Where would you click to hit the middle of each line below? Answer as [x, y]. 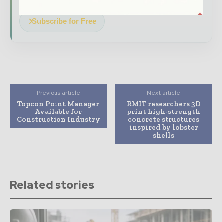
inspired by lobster [164, 127]
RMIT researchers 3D [164, 103]
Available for [58, 111]
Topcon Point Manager [58, 103]
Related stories [52, 185]
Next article [164, 92]
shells [164, 135]
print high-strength [164, 111]
